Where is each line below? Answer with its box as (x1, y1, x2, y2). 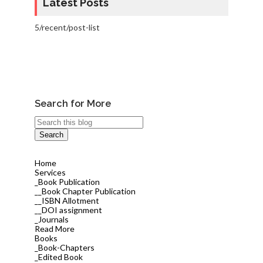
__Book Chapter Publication (34, 186, 136, 196)
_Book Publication (34, 176, 100, 187)
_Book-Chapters (34, 242, 95, 252)
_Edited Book (34, 251, 83, 262)
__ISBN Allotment (34, 195, 99, 205)
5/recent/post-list (34, 22, 100, 32)
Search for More (34, 97, 111, 109)
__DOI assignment (34, 204, 102, 215)
